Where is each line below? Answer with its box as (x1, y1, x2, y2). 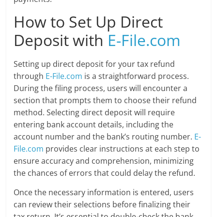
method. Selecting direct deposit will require (14, 107, 175, 118)
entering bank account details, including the (14, 119, 174, 130)
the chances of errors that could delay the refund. (14, 167, 196, 178)
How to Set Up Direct (14, 11, 163, 32)
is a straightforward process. (82, 70, 189, 81)
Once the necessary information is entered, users (14, 186, 194, 198)
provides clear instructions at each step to (44, 143, 200, 154)
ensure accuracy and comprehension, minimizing (14, 155, 194, 166)
